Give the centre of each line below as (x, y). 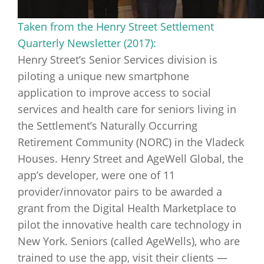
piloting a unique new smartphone (103, 76)
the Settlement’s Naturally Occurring (108, 126)
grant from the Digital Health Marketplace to (127, 208)
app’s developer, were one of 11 (96, 175)
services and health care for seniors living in (127, 109)
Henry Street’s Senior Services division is (118, 60)
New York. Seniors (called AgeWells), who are (129, 241)
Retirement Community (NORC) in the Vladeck (131, 142)
